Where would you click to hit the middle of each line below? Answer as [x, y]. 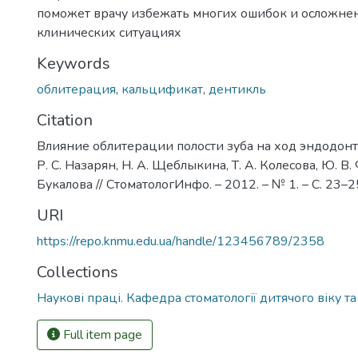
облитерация [76, 89]
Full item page [101, 335]
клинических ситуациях [109, 33]
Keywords [74, 64]
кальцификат [162, 89]
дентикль [237, 89]
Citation [65, 120]
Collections [78, 272]
